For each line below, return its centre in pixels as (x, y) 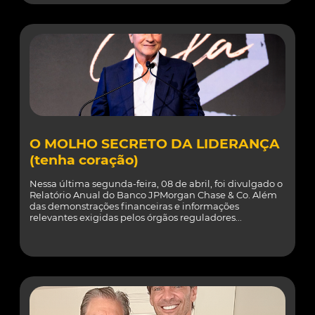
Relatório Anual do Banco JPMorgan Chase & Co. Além (153, 195)
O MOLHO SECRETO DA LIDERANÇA (155, 144)
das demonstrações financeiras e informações (134, 206)
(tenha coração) (84, 160)
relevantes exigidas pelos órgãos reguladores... (136, 217)
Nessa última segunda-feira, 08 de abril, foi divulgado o (156, 184)
